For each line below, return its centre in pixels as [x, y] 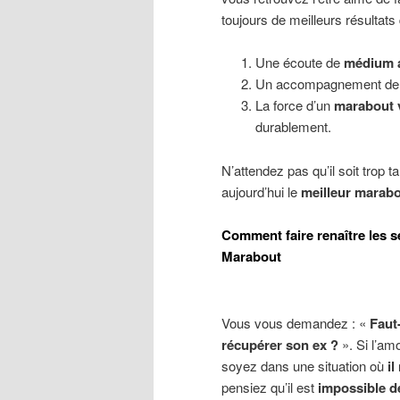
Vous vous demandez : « [296, 323]
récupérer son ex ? [280, 345]
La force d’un [294, 105]
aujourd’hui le [261, 191]
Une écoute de [299, 62]
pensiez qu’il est [270, 387]
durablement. [293, 127]
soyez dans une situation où [304, 366]
